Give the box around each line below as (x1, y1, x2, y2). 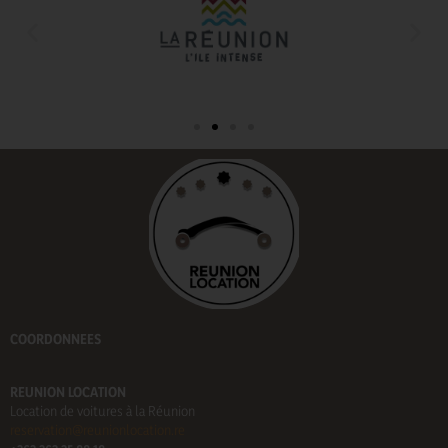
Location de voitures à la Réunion (10, 402, 195, 420)
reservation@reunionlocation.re (10, 421, 185, 439)
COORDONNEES (10, 329, 101, 347)
